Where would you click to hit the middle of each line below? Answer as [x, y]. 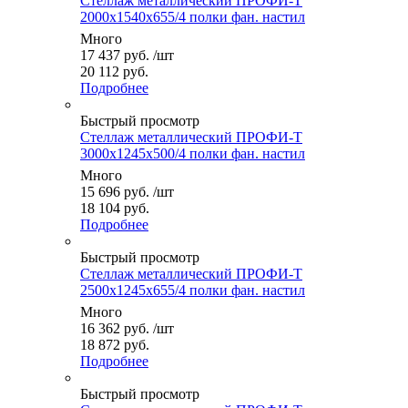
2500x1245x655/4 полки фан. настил [193, 291]
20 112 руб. [114, 72]
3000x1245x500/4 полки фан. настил [193, 154]
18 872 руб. [115, 345]
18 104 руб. [115, 209]
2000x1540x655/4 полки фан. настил [193, 17]
